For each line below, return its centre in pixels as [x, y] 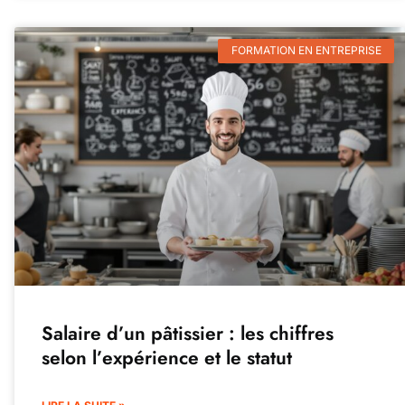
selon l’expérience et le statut [166, 358]
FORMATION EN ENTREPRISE [306, 51]
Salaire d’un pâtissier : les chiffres [187, 334]
